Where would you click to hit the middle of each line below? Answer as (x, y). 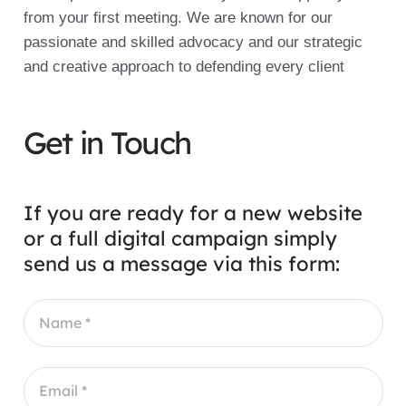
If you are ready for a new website (193, 213)
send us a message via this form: (181, 263)
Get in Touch (107, 143)
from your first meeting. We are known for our (178, 18)
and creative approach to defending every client (184, 67)
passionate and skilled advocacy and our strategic (193, 43)
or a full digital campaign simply (180, 238)
